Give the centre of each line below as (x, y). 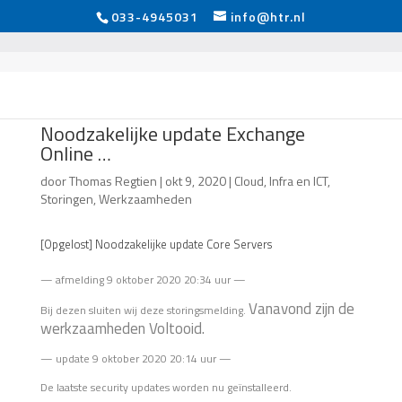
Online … (75, 153)
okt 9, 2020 (195, 181)
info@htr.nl (268, 16)
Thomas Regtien (113, 181)
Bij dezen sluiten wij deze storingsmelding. (144, 310)
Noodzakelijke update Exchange (172, 134)
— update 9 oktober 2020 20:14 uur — (135, 358)
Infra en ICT (298, 181)
